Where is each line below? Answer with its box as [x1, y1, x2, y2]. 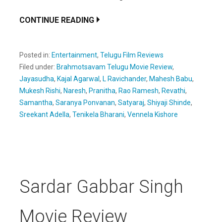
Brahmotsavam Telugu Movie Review [56, 62, 172, 71]
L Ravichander [103, 74, 146, 83]
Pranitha [89, 86, 115, 95]
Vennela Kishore [127, 110, 178, 118]
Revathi [162, 86, 185, 95]
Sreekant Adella [19, 110, 69, 118]
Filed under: [19, 62, 56, 71]
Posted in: [19, 51, 52, 59]
